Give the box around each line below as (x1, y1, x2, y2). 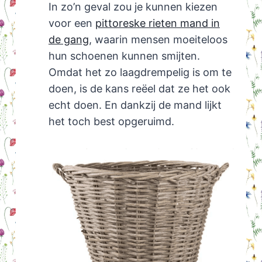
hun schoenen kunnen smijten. (48, 49, 200, 62)
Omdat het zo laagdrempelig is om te (48, 65, 232, 78)
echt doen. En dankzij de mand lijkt (48, 98, 222, 111)
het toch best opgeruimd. (48, 115, 174, 127)
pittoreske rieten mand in (95, 16, 220, 29)
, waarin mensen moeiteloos (88, 33, 227, 46)
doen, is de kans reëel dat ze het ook (48, 82, 230, 95)
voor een (48, 16, 95, 29)
